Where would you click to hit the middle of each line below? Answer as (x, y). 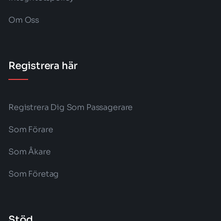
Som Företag (34, 174)
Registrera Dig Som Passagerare (71, 107)
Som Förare (31, 129)
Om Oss (24, 20)
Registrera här (43, 66)
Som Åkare (29, 151)
